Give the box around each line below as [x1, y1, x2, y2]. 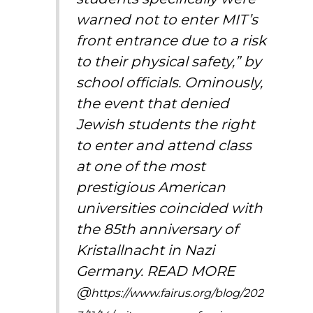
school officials [76, 73, 179, 91]
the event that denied [76, 94, 230, 112]
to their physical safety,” [76, 52, 245, 70]
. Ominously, [178, 73, 263, 91]
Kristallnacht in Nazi [76, 241, 215, 259]
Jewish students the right [76, 115, 256, 133]
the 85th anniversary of [76, 220, 239, 238]
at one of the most [76, 157, 206, 175]
